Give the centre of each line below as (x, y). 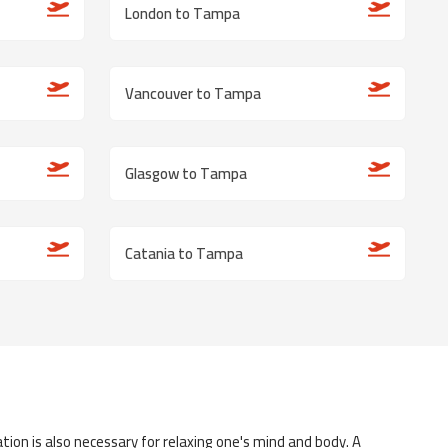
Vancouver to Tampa (193, 93)
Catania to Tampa (184, 253)
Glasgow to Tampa (186, 173)
